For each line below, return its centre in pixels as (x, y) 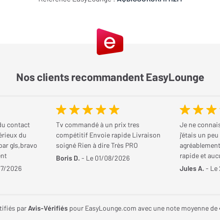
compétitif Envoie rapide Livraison (108, 135)
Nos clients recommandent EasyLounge (110, 77)
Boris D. (68, 158)
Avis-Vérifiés (48, 208)
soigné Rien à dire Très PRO (97, 145)
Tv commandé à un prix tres (98, 124)
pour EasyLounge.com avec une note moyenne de (144, 208)
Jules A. (192, 168)
